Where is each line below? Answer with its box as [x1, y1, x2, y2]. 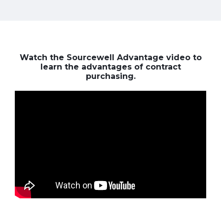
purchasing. [85, 71, 136, 81]
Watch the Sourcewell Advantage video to [19, 52, 202, 62]
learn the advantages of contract [40, 62, 181, 72]
